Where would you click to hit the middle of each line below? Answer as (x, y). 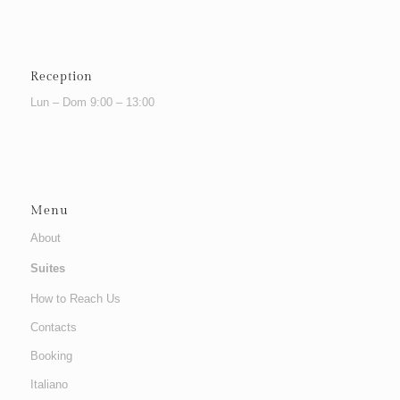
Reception (61, 76)
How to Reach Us (75, 298)
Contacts (53, 327)
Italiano (49, 384)
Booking (51, 355)
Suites (47, 268)
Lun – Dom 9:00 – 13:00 (92, 102)
